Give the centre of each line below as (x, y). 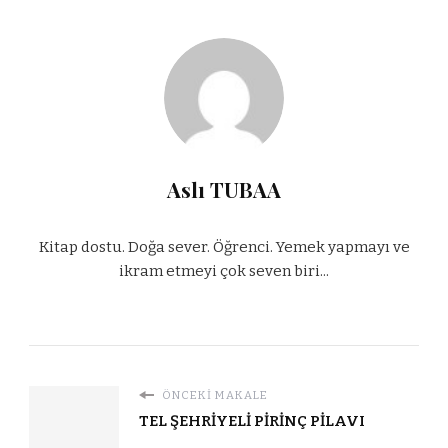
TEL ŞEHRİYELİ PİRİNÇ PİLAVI (252, 421)
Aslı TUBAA (224, 189)
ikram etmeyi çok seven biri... (224, 270)
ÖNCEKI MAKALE (213, 395)
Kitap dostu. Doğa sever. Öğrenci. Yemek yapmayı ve (224, 246)
